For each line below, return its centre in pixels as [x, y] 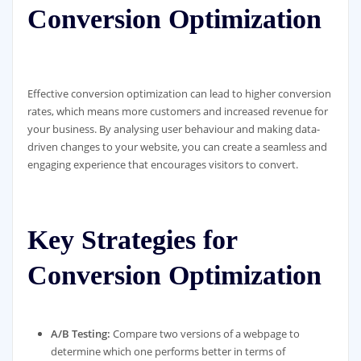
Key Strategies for [132, 240]
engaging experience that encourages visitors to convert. [162, 165]
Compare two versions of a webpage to [205, 333]
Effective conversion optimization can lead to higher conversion [179, 94]
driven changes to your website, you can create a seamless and [177, 147]
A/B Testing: [81, 333]
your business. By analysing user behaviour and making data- [173, 129]
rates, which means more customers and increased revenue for [177, 112]
